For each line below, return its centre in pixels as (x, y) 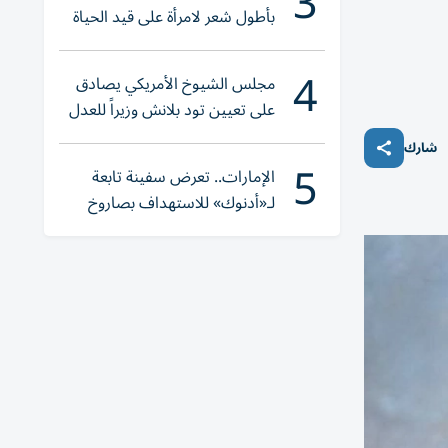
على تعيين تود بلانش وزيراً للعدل (172, 110)
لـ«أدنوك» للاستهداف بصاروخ (181, 203)
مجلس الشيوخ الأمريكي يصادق (175, 84)
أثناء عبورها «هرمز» (216, 229)
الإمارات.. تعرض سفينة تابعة (183, 177)
